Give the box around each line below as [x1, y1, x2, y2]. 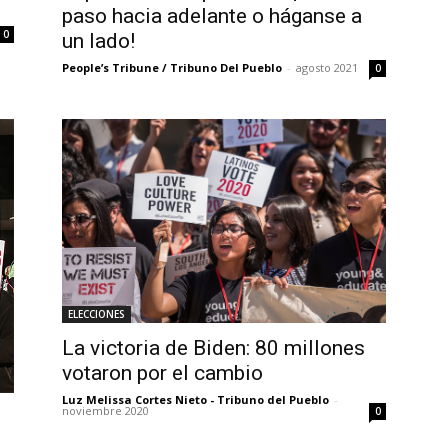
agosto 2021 [296, 60, 358, 76]
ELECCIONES [68, 306, 125, 321]
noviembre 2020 [62, 402, 149, 418]
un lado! [62, 29, 135, 54]
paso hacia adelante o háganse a [62, 4, 362, 29]
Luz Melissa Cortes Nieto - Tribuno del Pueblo [62, 391, 329, 407]
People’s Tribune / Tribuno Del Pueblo [62, 60, 282, 76]
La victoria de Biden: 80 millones [62, 335, 365, 360]
